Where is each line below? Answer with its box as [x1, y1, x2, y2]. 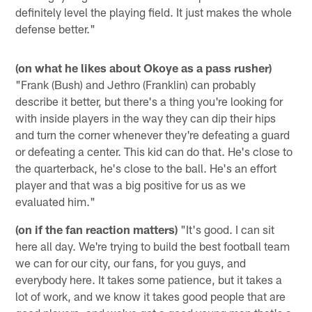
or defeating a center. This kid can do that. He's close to [15, 143, 293, 158]
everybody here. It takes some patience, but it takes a [15, 272, 283, 286]
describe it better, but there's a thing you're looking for [15, 93, 283, 108]
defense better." [15, 21, 96, 36]
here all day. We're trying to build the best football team [15, 238, 290, 253]
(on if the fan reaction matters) [15, 221, 178, 236]
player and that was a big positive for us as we [15, 177, 247, 192]
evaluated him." [15, 194, 96, 208]
